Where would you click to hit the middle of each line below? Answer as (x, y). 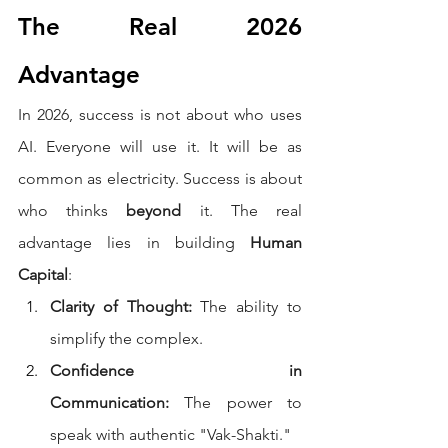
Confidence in (176, 371)
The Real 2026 (160, 27)
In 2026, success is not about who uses (160, 115)
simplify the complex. (126, 339)
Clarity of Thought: (121, 307)
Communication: (109, 403)
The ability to (247, 307)
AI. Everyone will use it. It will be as (160, 147)
